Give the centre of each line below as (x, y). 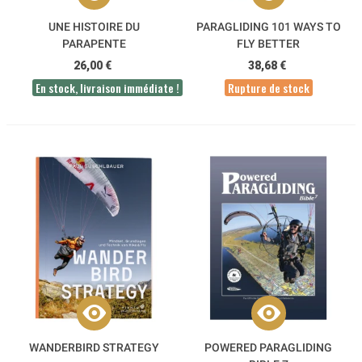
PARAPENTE (94, 44)
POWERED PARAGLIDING (268, 348)
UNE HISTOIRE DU (94, 27)
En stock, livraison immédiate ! (107, 88)
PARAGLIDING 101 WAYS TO (268, 27)
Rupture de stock (268, 88)
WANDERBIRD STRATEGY (94, 348)
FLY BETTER (268, 44)
